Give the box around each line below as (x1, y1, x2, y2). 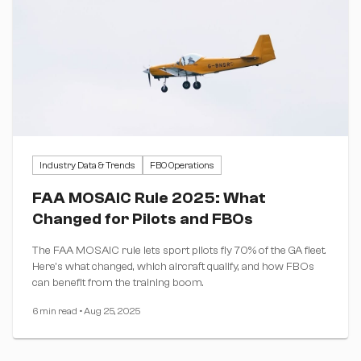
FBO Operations (150, 159, 214, 171)
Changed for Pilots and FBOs (32, 209, 253, 228)
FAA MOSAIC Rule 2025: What (32, 188, 266, 207)
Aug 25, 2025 (84, 305, 140, 317)
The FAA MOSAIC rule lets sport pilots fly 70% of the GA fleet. (32, 243, 326, 257)
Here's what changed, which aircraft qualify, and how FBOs (32, 259, 314, 273)
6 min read (32, 305, 77, 317)
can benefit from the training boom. (32, 276, 204, 289)
